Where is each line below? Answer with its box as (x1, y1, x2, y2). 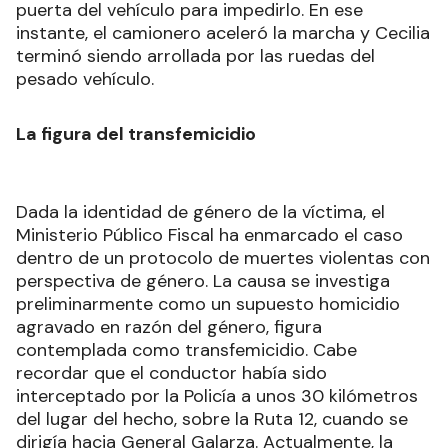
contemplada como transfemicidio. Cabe (16, 338, 357, 363)
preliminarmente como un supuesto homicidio (16, 292, 400, 317)
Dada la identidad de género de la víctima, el (16, 200, 385, 225)
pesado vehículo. (16, 67, 154, 92)
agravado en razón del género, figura (16, 315, 322, 340)
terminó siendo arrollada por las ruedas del (16, 44, 375, 69)
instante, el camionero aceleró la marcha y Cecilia (16, 21, 430, 46)
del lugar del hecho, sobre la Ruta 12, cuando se (16, 407, 408, 432)
